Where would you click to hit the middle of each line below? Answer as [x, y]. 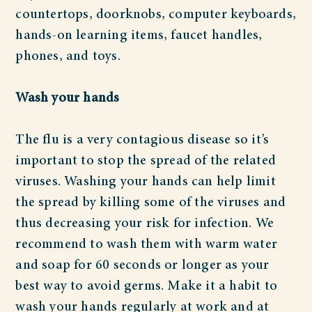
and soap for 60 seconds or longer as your [142, 266]
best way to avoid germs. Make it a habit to [146, 287]
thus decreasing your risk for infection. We [145, 224]
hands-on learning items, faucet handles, [139, 36]
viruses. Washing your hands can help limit [146, 182]
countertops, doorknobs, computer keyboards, [156, 15]
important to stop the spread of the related [146, 161]
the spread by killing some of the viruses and [151, 203]
